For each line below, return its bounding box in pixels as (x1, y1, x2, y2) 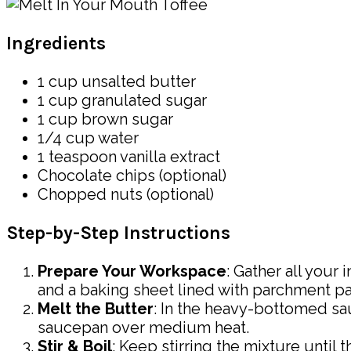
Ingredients (6, 32, 106, 54)
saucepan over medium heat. (38, 317, 249, 337)
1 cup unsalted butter (38, 72, 196, 92)
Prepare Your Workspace (38, 261, 226, 280)
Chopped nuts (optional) (38, 185, 214, 204)
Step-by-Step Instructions (6, 222, 230, 244)
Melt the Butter (38, 299, 154, 318)
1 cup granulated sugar (38, 91, 207, 110)
